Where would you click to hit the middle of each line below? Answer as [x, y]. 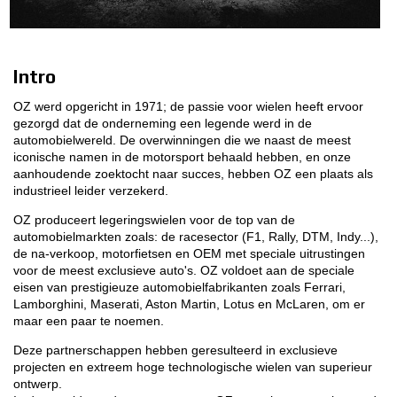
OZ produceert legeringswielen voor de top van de [154, 219]
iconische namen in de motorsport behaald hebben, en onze [182, 156]
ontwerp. [38, 383]
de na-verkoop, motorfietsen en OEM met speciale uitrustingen [189, 253]
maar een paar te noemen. [89, 320]
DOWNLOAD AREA [279, 223]
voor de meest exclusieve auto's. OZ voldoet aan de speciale [184, 270]
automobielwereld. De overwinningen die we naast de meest [182, 140]
